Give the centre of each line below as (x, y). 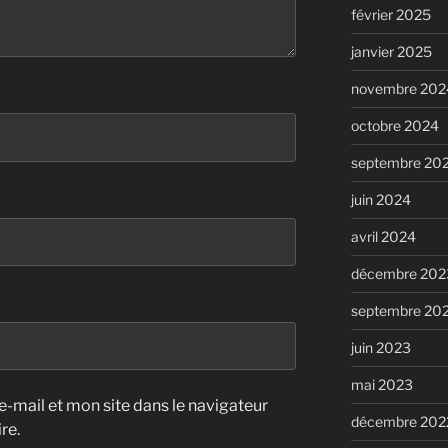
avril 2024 (383, 237)
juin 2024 (380, 200)
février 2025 (390, 15)
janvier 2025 (391, 52)
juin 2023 (380, 348)
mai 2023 (381, 385)
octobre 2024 (394, 126)
